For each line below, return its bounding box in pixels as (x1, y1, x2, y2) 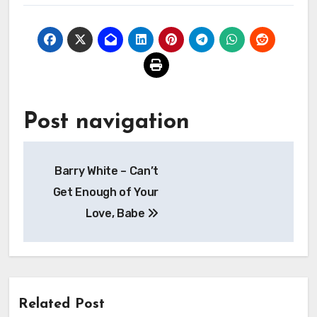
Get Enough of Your (52, 185, 158, 199)
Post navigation (23, 110, 190, 134)
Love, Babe (85, 206, 148, 220)
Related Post (18, 296, 105, 311)
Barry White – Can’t (54, 163, 158, 178)
